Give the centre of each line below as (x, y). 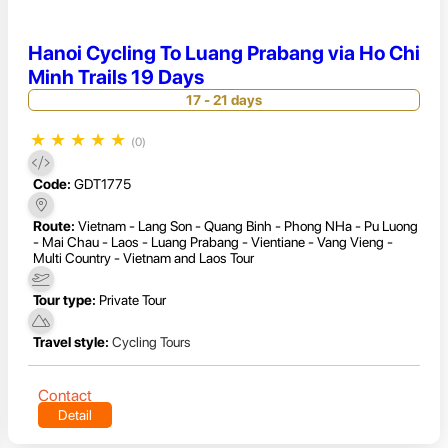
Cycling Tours (151, 342)
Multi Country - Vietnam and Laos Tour (143, 258)
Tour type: (64, 300)
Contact (65, 396)
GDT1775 (102, 184)
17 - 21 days (224, 99)
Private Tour (132, 300)
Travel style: (71, 342)
